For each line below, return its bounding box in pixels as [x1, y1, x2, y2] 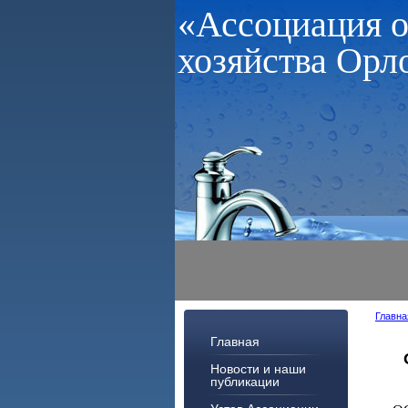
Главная [210, 334, 260, 349]
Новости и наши [210, 362, 306, 376]
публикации [210, 374, 280, 389]
